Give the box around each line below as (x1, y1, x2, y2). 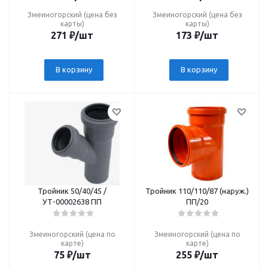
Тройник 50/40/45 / (38, 187, 106, 195)
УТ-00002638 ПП (42, 197, 102, 206)
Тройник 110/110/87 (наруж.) (145, 187, 249, 195)
